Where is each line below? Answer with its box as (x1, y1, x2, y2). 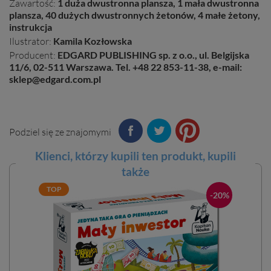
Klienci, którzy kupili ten (35, 148, 161, 163)
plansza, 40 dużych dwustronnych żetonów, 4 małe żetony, (9, 8, 260, 21)
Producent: (9, 48, 56, 61)
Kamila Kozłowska (53, 34, 132, 47)
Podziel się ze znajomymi (9, 125, 111, 138)
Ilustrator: (9, 34, 51, 47)
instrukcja (9, 21, 52, 33)
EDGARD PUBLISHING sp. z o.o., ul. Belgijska (57, 48, 249, 60)
